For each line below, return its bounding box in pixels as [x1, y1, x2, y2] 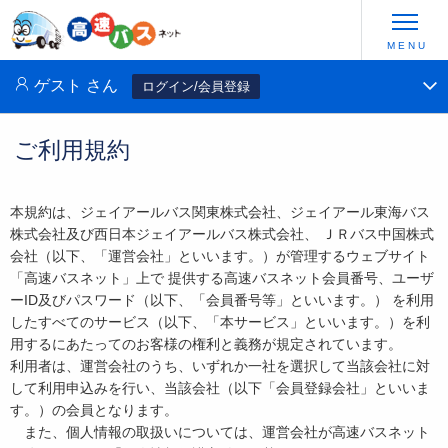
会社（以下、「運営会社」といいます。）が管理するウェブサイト [10, 248, 430, 265]
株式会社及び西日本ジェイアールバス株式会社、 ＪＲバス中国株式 [10, 226, 434, 243]
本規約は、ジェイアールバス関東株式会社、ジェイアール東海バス [10, 204, 430, 221]
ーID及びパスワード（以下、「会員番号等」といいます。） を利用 [10, 292, 434, 309]
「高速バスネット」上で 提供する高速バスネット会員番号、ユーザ [10, 270, 434, 287]
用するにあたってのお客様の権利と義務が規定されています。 [10, 336, 402, 353]
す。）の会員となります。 [10, 402, 178, 419]
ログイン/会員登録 [142, 79, 251, 95]
